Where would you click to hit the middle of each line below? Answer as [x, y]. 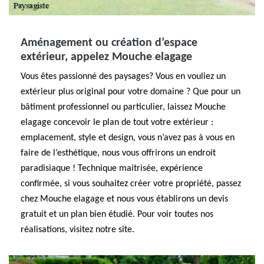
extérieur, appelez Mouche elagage [106, 57]
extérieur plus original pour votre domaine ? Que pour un [131, 92]
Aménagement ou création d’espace [109, 43]
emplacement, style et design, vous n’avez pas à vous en [128, 138]
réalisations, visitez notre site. [77, 230]
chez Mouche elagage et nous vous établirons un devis [124, 199]
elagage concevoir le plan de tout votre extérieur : [117, 123]
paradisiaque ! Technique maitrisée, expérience [112, 169]
